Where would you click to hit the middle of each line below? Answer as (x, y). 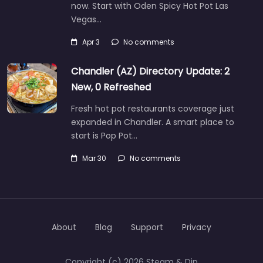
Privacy (197, 227)
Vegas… (86, 19)
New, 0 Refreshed (111, 87)
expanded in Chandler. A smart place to (153, 122)
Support (147, 227)
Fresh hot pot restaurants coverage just (153, 108)
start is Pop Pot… (104, 135)
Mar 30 (94, 158)
